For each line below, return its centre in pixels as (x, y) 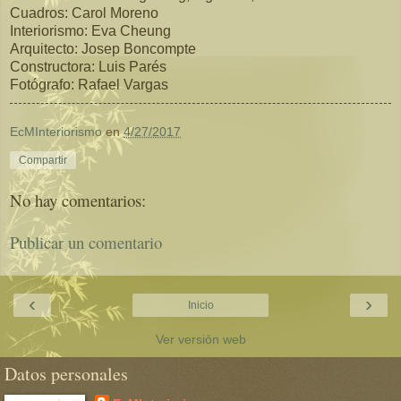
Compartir (43, 161)
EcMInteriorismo (56, 132)
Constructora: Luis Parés (88, 67)
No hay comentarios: (78, 200)
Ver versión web (200, 339)
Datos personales (66, 373)
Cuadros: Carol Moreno (84, 13)
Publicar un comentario (86, 242)
